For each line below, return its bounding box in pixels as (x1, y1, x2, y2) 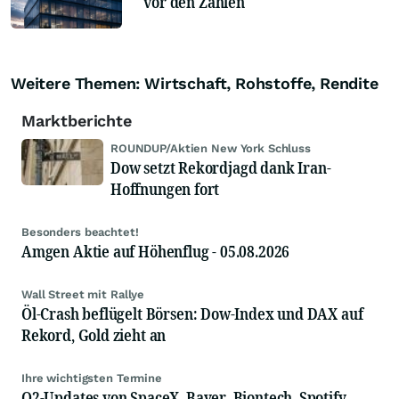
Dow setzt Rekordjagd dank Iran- (110, 157, 331, 179)
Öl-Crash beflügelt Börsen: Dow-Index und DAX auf (21, 303, 363, 325)
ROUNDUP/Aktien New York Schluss (110, 142, 311, 156)
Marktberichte (21, 111, 132, 131)
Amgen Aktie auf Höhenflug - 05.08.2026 (21, 240, 290, 263)
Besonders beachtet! (21, 225, 139, 240)
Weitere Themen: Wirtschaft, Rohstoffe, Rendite (11, 74, 379, 94)
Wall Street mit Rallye (21, 288, 145, 302)
